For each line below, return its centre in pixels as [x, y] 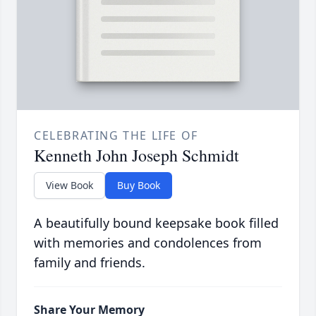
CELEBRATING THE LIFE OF [116, 136]
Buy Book [139, 186]
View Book [69, 186]
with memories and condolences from [148, 243]
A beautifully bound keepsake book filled [156, 223]
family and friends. [90, 263]
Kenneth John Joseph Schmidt [136, 156]
